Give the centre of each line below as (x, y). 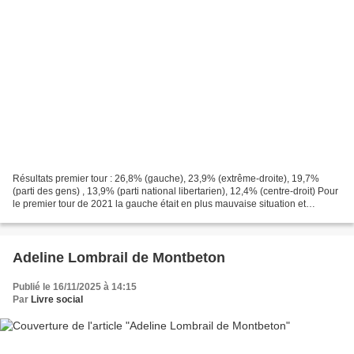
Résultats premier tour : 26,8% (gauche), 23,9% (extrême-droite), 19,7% (166, 179)
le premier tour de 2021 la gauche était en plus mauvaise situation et (159, 204)
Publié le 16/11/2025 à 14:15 (75, 287)
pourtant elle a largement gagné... (85, 217)
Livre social (57, 300)
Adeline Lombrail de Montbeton (119, 258)
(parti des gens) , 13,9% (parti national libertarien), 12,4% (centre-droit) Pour (175, 192)
